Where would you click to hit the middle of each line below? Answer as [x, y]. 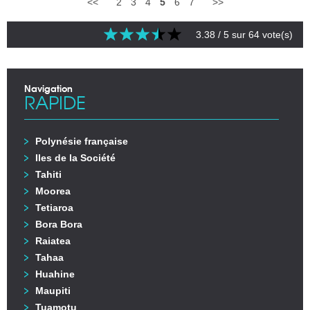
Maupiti [53, 291]
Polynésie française [82, 142]
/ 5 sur [232, 35]
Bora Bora [59, 225]
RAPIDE [55, 102]
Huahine [55, 274]
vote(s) [276, 35]
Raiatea [53, 241]
